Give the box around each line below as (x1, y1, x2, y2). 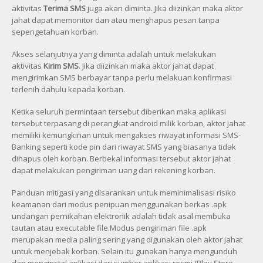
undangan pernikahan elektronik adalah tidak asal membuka (12, 210, 231, 221)
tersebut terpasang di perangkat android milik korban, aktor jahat (12, 117, 245, 129)
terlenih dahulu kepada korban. (12, 83, 125, 95)
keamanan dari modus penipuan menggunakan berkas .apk (12, 198, 227, 210)
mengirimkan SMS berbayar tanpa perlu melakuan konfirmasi (12, 72, 232, 83)
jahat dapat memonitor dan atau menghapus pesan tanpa (12, 14, 220, 25)
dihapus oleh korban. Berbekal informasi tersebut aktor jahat (12, 153, 231, 164)
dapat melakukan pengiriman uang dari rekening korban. (12, 164, 215, 176)
